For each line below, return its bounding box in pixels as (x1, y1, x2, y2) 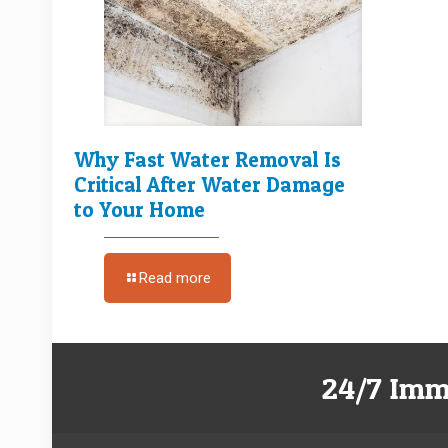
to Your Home (74, 196, 205, 222)
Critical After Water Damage (74, 171, 345, 197)
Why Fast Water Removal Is (74, 146, 341, 172)
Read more (139, 268, 211, 287)
